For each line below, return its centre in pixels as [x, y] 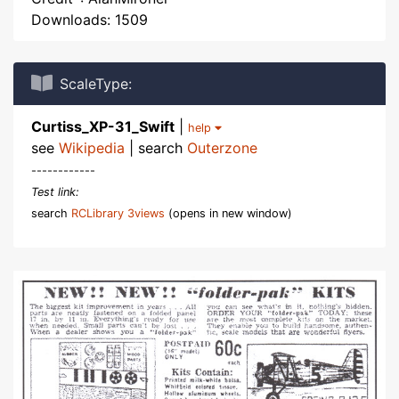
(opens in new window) [228, 213]
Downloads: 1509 [90, 20]
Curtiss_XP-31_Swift [103, 126]
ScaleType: [96, 84]
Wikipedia [92, 148]
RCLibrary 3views [118, 213]
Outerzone [222, 148]
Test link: [55, 192]
